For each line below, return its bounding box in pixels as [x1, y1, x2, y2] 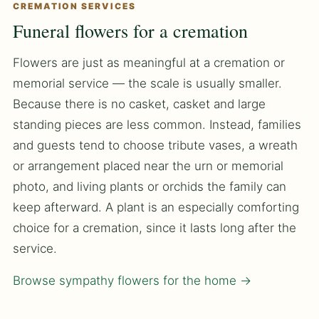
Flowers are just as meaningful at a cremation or [13, 56, 285, 70]
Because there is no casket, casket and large [13, 97, 266, 112]
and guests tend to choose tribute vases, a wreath [13, 138, 298, 153]
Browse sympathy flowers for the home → [13, 273, 251, 288]
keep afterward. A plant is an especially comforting [13, 200, 299, 215]
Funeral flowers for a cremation [13, 19, 248, 43]
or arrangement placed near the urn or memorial [13, 159, 283, 174]
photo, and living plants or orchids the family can [13, 179, 286, 194]
